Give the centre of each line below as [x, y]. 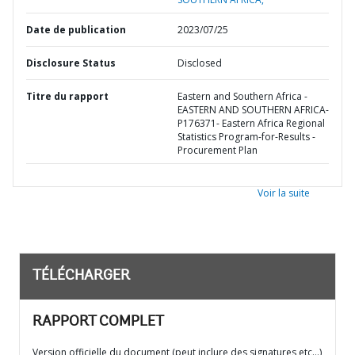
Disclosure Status [71, 63]
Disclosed [200, 63]
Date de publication [76, 30]
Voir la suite [284, 193]
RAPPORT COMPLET [98, 323]
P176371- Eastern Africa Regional [251, 123]
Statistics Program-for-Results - [246, 137]
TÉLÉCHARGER [81, 277]
